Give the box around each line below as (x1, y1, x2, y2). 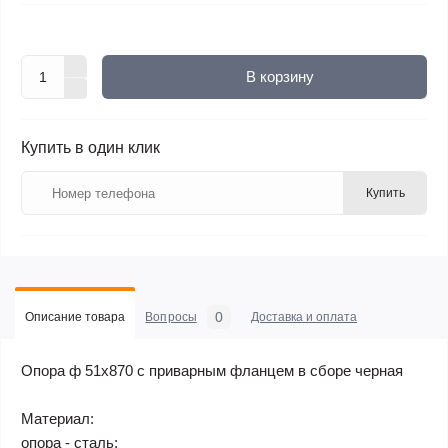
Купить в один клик (21, 139, 160, 156)
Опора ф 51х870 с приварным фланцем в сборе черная (21, 362, 403, 379)
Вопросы (145, 310, 197, 324)
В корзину (245, 68, 314, 85)
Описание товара (25, 310, 126, 324)
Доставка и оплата (250, 310, 358, 324)
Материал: (21, 410, 94, 427)
